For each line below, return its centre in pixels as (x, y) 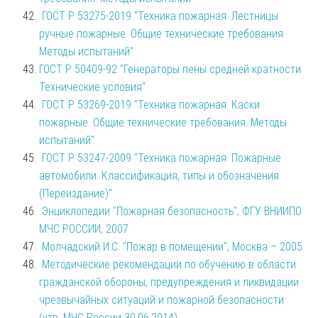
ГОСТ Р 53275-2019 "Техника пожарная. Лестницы (160, 16)
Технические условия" (92, 87)
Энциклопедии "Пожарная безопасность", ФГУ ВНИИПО (172, 211)
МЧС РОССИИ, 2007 (84, 229)
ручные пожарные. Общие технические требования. (162, 33)
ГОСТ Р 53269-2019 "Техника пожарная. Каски (151, 104)
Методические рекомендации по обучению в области (169, 264)
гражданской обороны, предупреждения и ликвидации (169, 282)
